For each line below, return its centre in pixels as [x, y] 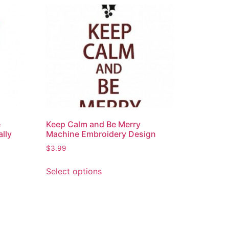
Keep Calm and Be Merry [94, 124]
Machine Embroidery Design [101, 134]
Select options [74, 171]
